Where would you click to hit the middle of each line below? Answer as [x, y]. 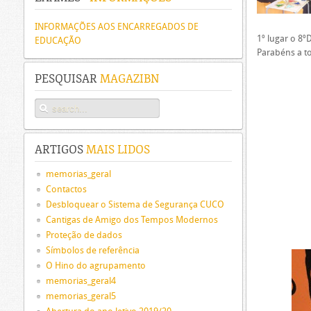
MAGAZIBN [128, 79]
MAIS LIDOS [117, 150]
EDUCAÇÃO [58, 41]
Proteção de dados [84, 235]
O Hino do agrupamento [96, 266]
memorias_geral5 [81, 296]
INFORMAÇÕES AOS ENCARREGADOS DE [117, 27]
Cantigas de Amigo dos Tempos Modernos [132, 220]
